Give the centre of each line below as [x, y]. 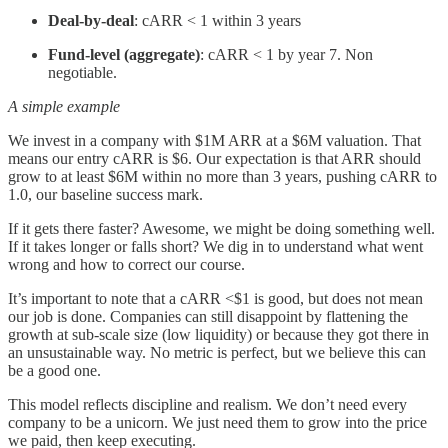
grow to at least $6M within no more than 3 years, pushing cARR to [222, 177]
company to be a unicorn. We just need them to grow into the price [217, 423]
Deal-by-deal [91, 21]
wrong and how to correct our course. [126, 265]
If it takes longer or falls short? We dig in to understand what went [215, 247]
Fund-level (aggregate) [124, 55]
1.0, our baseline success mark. [105, 195]
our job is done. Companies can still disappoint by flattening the [208, 317]
